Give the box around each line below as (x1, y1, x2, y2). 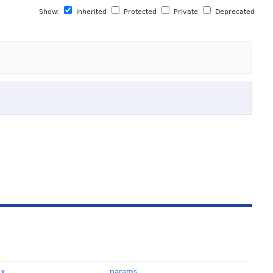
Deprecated (213, 8, 255, 16)
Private (171, 8, 201, 16)
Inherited (74, 8, 110, 16)
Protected (121, 8, 160, 16)
